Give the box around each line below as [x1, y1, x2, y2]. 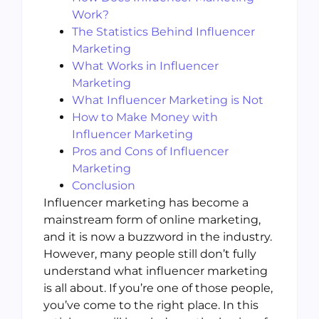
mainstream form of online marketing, [43, 213, 261, 227]
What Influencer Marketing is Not [72, 93, 263, 108]
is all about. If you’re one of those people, [43, 281, 273, 296]
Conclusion [72, 179, 135, 193]
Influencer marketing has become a [43, 196, 249, 210]
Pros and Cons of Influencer [72, 145, 229, 159]
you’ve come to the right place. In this [43, 298, 258, 313]
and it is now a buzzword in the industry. [43, 230, 272, 244]
